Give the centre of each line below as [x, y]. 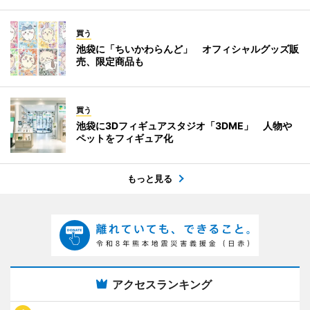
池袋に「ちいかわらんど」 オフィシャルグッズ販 [188, 48]
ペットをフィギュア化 [125, 138]
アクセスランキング [162, 284]
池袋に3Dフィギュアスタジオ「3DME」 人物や [184, 125]
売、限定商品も [110, 61]
